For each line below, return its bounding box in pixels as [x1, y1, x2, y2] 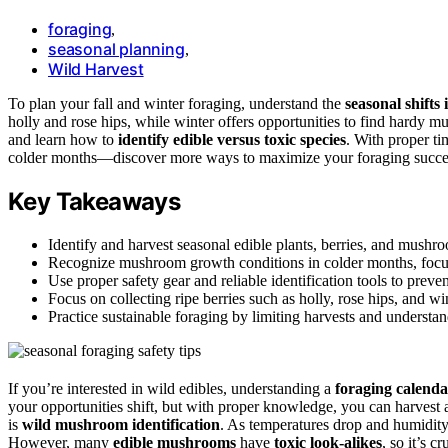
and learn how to [8, 130, 118, 148]
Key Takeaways [8, 186, 181, 216]
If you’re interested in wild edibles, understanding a [8, 379, 335, 397]
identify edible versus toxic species [118, 130, 346, 148]
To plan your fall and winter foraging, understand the [8, 94, 345, 112]
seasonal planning [48, 38, 185, 59]
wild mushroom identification [22, 415, 220, 433]
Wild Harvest [48, 58, 144, 79]
